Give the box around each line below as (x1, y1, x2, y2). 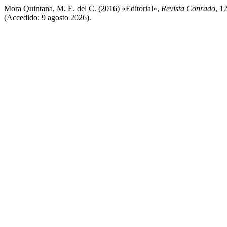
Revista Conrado (161, 4, 215, 13)
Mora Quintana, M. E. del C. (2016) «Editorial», (4, 4, 161, 13)
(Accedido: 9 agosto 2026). (4, 13, 91, 22)
